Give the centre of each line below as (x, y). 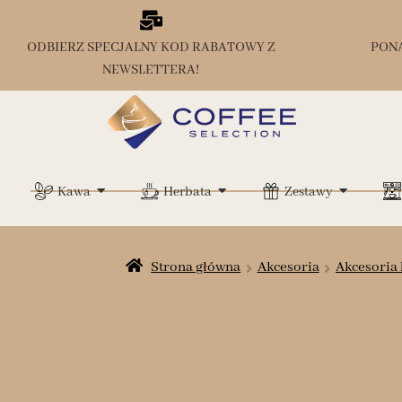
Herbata (188, 192)
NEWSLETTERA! (151, 70)
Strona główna (196, 267)
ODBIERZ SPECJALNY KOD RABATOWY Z (151, 48)
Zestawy (309, 192)
